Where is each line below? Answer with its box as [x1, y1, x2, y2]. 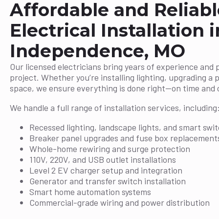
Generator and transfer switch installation [29, 175, 186, 186]
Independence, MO [10, 40, 185, 62]
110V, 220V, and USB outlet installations [29, 153, 176, 165]
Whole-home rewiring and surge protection [29, 143, 190, 154]
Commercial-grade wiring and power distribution [29, 197, 210, 208]
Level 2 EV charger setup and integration [29, 164, 182, 175]
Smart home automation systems [29, 186, 151, 197]
